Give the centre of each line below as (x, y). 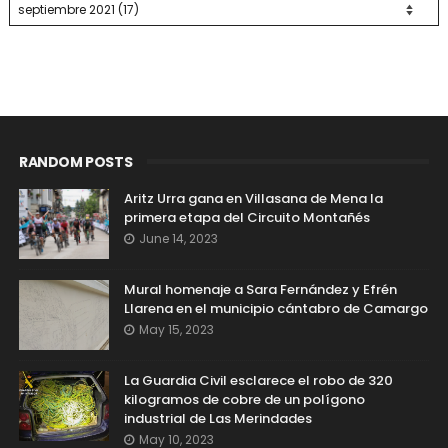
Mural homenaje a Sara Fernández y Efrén (260, 289)
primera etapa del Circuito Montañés (246, 217)
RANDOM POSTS (75, 161)
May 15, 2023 (176, 329)
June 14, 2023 (178, 238)
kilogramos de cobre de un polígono (244, 399)
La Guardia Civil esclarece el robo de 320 (258, 380)
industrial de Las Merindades (217, 418)
